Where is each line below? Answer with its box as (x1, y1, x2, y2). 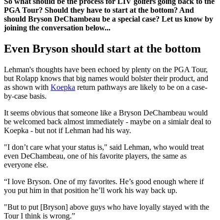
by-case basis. (4, 91, 47, 100)
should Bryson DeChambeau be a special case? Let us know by (4, 15, 213, 24)
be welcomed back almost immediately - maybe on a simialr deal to (4, 117, 211, 126)
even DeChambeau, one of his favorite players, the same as (4, 151, 187, 160)
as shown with (4, 82, 51, 91)
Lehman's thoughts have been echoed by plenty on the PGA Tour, (4, 65, 208, 74)
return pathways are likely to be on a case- (75, 82, 207, 91)
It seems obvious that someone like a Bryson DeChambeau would (4, 108, 208, 117)
